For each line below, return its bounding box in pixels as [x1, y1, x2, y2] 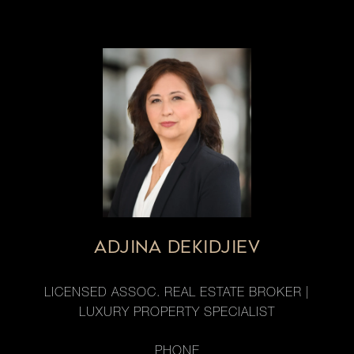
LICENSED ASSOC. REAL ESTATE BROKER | [44, 288, 310, 300]
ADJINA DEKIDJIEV [94, 238, 260, 257]
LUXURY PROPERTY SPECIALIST [79, 307, 275, 320]
